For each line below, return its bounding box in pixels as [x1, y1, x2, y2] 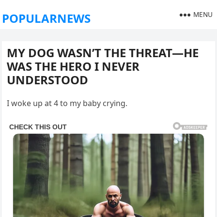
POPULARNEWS [2, 10, 91, 26]
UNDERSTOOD [7, 72, 89, 88]
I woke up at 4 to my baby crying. [7, 98, 128, 108]
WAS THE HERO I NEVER [7, 58, 140, 74]
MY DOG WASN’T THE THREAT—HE [7, 45, 199, 61]
